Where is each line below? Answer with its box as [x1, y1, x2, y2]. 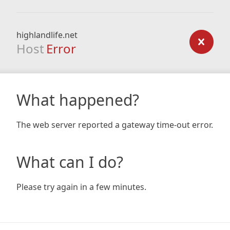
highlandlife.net [16, 29, 78, 41]
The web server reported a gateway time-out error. [16, 119, 213, 130]
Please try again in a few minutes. [16, 181, 146, 193]
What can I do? [16, 151, 123, 172]
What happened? [16, 89, 139, 110]
